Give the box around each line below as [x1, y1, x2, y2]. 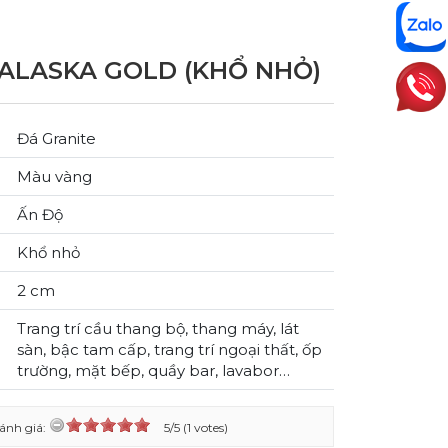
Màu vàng [17, 167, 92, 186]
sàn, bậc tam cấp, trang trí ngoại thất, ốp [17, 340, 322, 359]
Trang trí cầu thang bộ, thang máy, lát [17, 319, 299, 338]
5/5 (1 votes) [164, 420, 228, 435]
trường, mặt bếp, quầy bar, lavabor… [17, 361, 290, 380]
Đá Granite [17, 129, 96, 148]
